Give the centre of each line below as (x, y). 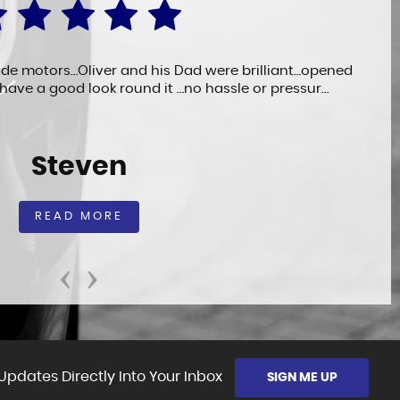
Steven (79, 167)
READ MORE (79, 217)
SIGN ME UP (302, 378)
